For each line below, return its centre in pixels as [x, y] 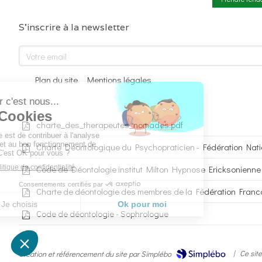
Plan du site [56, 80]
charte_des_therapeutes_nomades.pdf [110, 125]
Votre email [38, 51]
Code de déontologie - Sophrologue [102, 213]
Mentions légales [119, 80]
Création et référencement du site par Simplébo [95, 253]
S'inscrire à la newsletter [74, 27]
